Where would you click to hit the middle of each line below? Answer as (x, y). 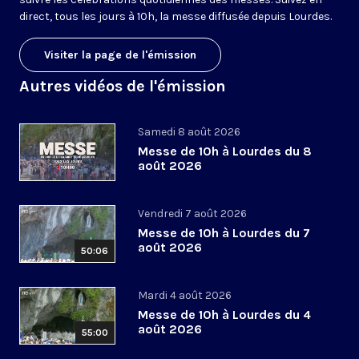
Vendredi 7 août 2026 (192, 214)
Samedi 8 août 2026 (189, 132)
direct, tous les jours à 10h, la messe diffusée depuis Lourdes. (175, 17)
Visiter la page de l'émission (120, 55)
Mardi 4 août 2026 (185, 296)
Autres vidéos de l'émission (123, 87)
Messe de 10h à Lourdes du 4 (224, 315)
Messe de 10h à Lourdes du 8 (225, 151)
